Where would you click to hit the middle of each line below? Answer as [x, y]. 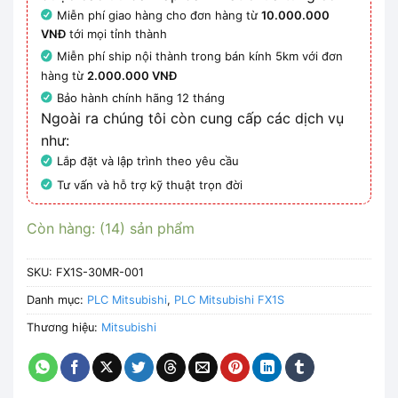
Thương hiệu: [64, 327]
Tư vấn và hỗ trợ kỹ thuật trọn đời [150, 184]
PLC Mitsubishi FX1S [229, 299]
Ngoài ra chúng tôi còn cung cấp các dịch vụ [192, 119]
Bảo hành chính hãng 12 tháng [141, 97]
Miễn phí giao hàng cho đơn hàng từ [159, 15]
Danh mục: [57, 299]
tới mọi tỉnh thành [116, 34]
